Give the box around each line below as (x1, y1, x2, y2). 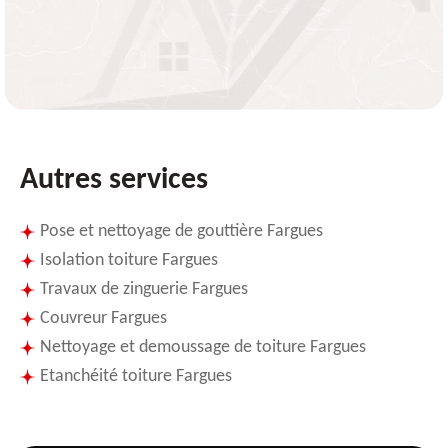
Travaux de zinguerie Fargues (40, 280, 248, 300)
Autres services (20, 165, 208, 197)
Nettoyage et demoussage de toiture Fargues (40, 338, 366, 358)
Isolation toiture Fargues (40, 251, 218, 271)
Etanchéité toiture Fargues (40, 367, 232, 387)
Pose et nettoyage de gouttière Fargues (40, 222, 323, 242)
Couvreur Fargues (40, 309, 167, 329)
